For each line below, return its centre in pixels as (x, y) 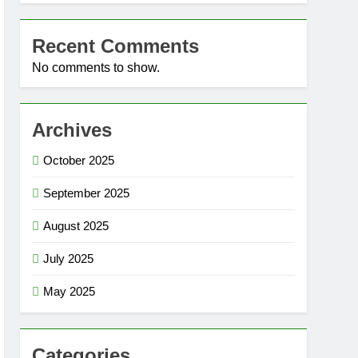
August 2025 (76, 226)
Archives (72, 130)
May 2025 (70, 291)
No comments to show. (96, 68)
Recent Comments (116, 46)
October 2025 (79, 160)
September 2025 (87, 193)
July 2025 (69, 259)
